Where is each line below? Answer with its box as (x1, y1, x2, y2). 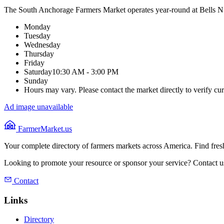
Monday (24, 22, 50, 31)
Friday (24, 58, 44, 67)
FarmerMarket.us (16, 124, 72, 133)
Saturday (24, 67, 52, 76)
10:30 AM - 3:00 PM (52, 67, 118, 76)
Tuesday (24, 31, 50, 40)
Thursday (24, 49, 54, 58)
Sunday (24, 76, 48, 85)
